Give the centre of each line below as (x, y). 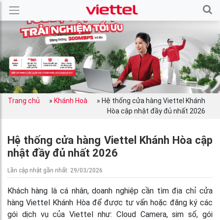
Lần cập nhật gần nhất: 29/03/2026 (55, 170)
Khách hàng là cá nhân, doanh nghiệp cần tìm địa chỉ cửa (110, 191)
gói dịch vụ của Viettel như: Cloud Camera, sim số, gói (110, 214)
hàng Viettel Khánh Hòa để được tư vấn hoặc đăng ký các (110, 203)
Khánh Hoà (71, 101)
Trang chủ (24, 101)
